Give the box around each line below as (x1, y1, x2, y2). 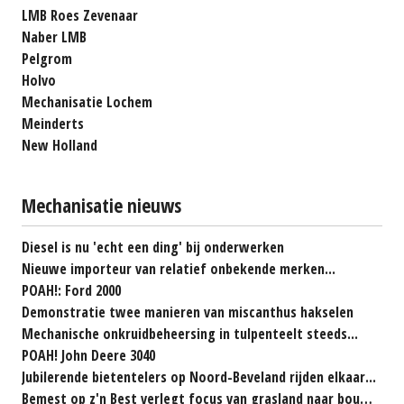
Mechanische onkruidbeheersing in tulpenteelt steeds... (22, 323, 358, 344)
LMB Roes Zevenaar (22, 5, 138, 25)
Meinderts (22, 113, 84, 133)
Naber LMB (22, 26, 87, 47)
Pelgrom (22, 48, 72, 69)
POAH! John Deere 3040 (22, 344, 155, 365)
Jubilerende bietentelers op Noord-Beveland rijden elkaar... (22, 366, 376, 387)
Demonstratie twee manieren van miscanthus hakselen (22, 301, 353, 322)
